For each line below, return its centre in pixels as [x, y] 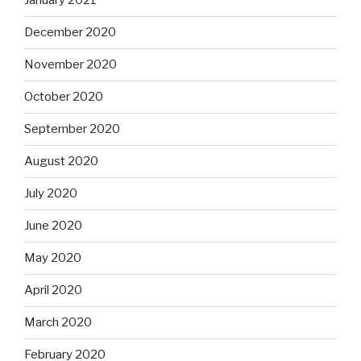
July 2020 [51, 194]
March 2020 [58, 323]
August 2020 [61, 162]
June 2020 [53, 226]
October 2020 [64, 97]
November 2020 [71, 65]
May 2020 [53, 258]
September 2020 [72, 129]
